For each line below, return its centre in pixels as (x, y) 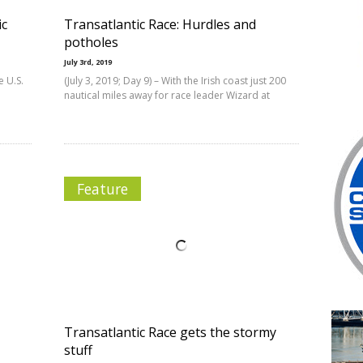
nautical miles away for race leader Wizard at (167, 95)
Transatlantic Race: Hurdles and (160, 24)
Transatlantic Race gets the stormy (170, 332)
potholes (91, 42)
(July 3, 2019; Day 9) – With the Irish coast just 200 (175, 81)
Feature (102, 189)
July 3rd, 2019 (88, 62)
